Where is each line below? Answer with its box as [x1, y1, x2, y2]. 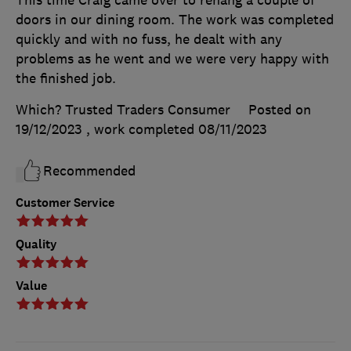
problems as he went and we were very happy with [16, 49, 329, 67]
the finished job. [16, 69, 116, 87]
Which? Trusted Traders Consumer [16, 100, 230, 118]
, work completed [86, 120, 198, 138]
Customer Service [16, 194, 114, 212]
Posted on [248, 100, 311, 118]
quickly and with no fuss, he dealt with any [16, 30, 282, 48]
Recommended [43, 161, 136, 179]
